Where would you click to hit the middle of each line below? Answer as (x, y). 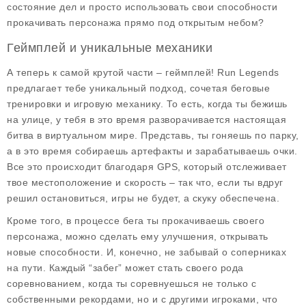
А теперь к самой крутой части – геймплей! (112, 72)
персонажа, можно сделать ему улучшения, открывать (138, 236)
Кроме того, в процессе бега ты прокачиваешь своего (136, 221)
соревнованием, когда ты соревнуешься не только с (131, 283)
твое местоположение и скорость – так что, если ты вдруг (145, 182)
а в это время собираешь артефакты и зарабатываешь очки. (152, 151)
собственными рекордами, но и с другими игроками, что (142, 299)
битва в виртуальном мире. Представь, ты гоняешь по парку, (153, 135)
